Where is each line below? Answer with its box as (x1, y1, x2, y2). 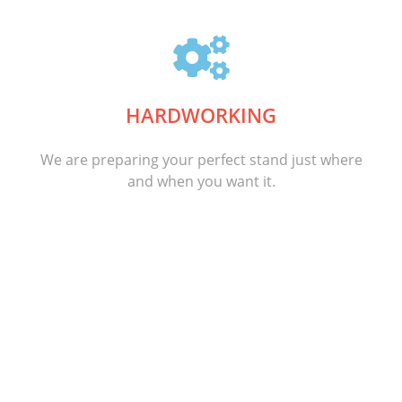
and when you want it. (127, 171, 275, 191)
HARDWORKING (126, 101, 276, 128)
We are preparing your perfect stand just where (39, 150, 363, 170)
